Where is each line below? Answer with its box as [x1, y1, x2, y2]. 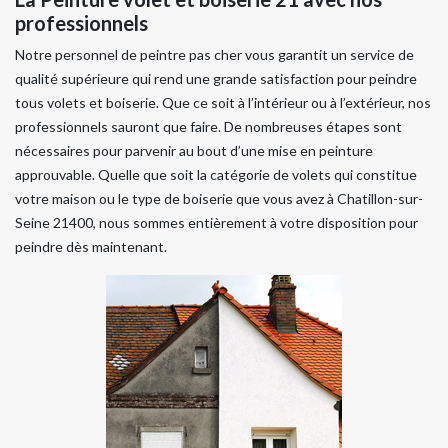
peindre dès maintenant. [15, 238, 167, 255]
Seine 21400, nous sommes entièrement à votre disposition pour [15, 214, 418, 231]
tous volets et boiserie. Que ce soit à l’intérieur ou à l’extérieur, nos [15, 94, 431, 111]
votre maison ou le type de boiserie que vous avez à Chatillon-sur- [15, 190, 423, 207]
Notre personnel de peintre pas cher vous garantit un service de [15, 46, 414, 63]
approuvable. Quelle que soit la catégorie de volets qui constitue [15, 166, 417, 183]
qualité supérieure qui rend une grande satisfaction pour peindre [15, 70, 417, 87]
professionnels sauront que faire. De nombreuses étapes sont [15, 118, 402, 135]
